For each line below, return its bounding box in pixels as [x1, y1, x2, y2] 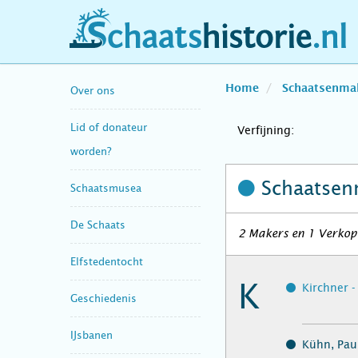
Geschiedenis [70, 292, 137, 304]
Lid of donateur [70, 121, 147, 133]
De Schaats [70, 218, 125, 231]
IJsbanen [70, 328, 113, 341]
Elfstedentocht [70, 255, 143, 268]
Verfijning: [237, 124, 294, 137]
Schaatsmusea [70, 181, 141, 194]
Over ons [70, 84, 115, 97]
